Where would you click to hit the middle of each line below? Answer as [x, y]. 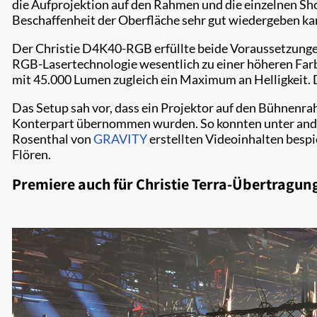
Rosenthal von [53, 138]
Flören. [31, 154]
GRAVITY [120, 138]
